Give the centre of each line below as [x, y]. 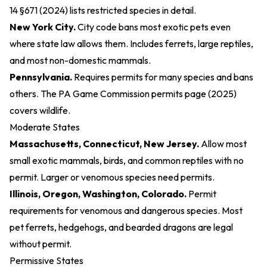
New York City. [43, 27]
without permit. [41, 244]
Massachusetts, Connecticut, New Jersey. [104, 144]
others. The [34, 94]
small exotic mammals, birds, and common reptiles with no [127, 160]
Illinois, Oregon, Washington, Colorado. [98, 194]
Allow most [223, 144]
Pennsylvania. [41, 77]
